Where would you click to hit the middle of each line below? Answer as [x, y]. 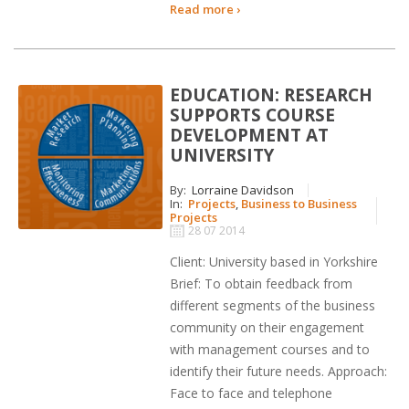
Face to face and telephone [252, 393]
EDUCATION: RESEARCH [272, 94]
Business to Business [299, 203]
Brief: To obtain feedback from [262, 283]
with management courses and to [270, 349]
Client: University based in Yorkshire [274, 261]
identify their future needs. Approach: [279, 371]
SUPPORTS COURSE [253, 115]
